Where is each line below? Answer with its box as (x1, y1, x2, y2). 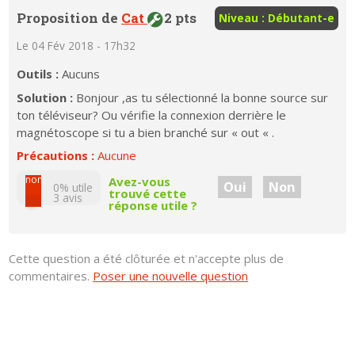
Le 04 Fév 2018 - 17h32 (17, 38, 136, 54)
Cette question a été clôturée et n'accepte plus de (9, 250, 284, 266)
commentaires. (9, 267, 94, 284)
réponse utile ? (109, 197, 198, 214)
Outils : (17, 66, 63, 82)
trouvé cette (109, 185, 187, 202)
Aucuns (62, 66, 101, 82)
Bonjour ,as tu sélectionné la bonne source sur (76, 89, 329, 105)
